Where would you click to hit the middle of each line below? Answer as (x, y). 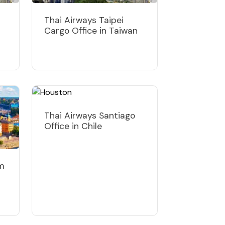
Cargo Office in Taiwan (91, 30)
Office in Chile (73, 126)
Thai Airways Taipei (84, 20)
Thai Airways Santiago (90, 115)
